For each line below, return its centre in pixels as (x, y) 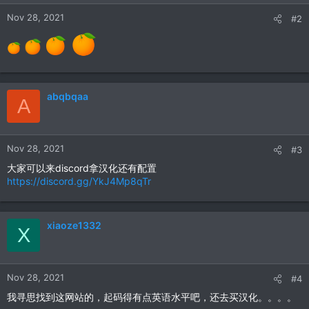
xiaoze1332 (74, 226)
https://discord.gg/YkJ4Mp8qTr (79, 181)
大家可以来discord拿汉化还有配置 (82, 168)
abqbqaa (68, 97)
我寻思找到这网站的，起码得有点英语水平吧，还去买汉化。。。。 (152, 297)
